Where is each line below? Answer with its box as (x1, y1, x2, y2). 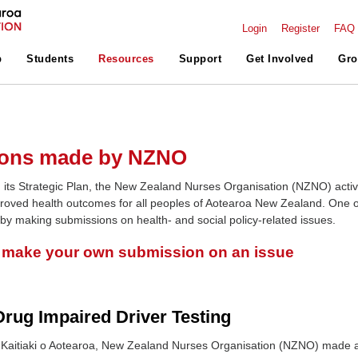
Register (281, 23, 320, 34)
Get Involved (246, 54, 314, 65)
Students (26, 54, 74, 65)
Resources (98, 54, 154, 65)
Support (178, 54, 222, 65)
